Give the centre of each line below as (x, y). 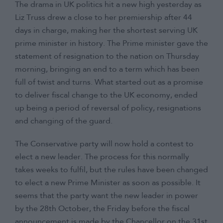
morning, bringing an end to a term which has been (107, 70)
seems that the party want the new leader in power (107, 196)
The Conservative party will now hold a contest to (104, 145)
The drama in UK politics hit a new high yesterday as (108, 5)
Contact (111, 23)
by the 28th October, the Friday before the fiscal (102, 209)
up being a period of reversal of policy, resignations (108, 109)
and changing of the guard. (64, 122)
